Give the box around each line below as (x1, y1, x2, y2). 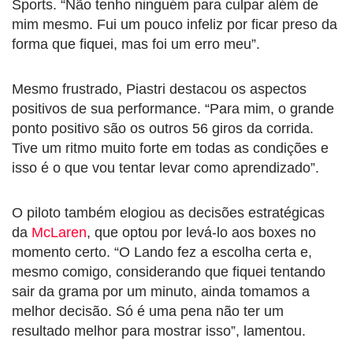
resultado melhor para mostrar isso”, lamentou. (12, 323, 306, 340)
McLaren (32, 225, 87, 241)
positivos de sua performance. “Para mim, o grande (12, 101, 334, 117)
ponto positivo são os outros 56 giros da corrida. (12, 121, 314, 137)
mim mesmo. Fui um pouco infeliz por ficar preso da (12, 17, 337, 33)
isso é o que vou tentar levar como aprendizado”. (12, 160, 319, 176)
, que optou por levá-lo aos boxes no (87, 225, 316, 241)
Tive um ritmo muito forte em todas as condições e (12, 140, 329, 157)
